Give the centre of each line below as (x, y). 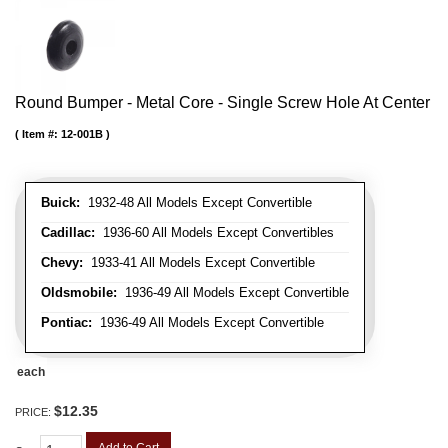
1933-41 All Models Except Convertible (199, 263)
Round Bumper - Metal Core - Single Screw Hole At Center (222, 103)
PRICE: (34, 412)
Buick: (60, 203)
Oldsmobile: (79, 293)
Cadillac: (68, 233)
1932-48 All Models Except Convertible (196, 203)
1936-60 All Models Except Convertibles (214, 233)
